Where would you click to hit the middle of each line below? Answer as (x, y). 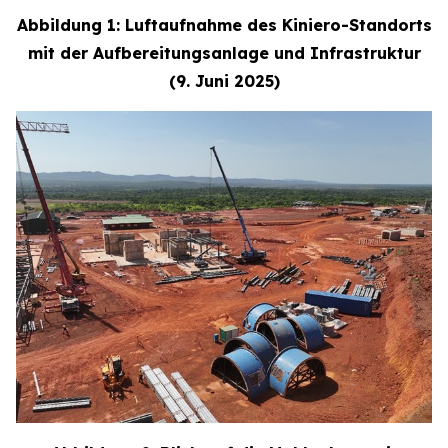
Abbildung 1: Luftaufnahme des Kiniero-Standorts (224, 25)
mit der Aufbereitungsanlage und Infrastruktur (224, 53)
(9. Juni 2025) (224, 81)
